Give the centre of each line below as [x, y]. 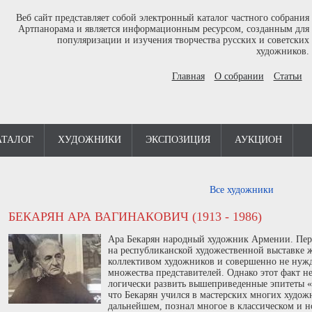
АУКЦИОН [258, 140]
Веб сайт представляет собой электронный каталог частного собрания [162, 18]
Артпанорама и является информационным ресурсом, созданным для [163, 29]
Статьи [288, 76]
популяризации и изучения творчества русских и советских [183, 40]
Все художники [241, 190]
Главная [188, 76]
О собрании [239, 76]
